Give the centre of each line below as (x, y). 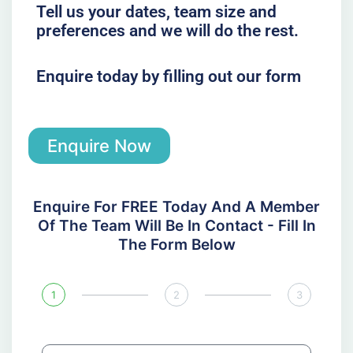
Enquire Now (99, 146)
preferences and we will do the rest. (167, 31)
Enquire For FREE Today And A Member (176, 207)
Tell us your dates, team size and (156, 12)
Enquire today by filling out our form (168, 76)
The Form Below (176, 245)
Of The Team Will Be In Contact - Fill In (176, 226)
